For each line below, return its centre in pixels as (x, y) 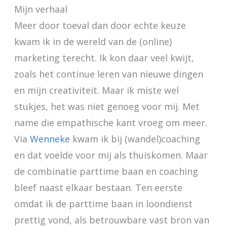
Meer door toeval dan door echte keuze (100, 26)
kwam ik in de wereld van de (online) (93, 42)
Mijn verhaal (41, 9)
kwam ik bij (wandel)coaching (135, 139)
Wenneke (50, 139)
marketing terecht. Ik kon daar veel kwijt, (104, 58)
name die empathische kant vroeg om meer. (110, 123)
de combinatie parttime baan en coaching (106, 172)
